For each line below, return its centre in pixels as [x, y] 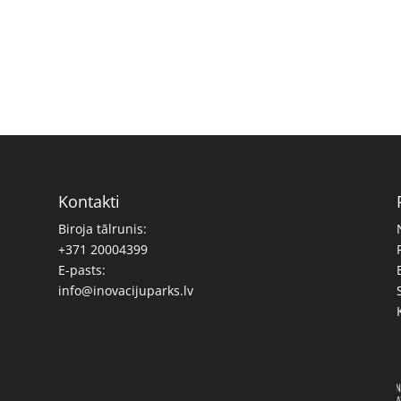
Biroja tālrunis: [102, 228]
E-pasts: [81, 269]
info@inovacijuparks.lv [125, 290]
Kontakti [89, 201]
